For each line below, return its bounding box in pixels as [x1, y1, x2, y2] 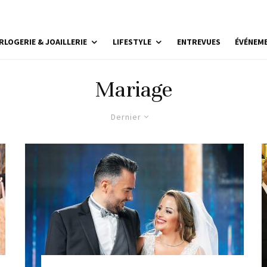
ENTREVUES [176, 36, 221, 47]
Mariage [95, 76, 172, 103]
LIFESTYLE [112, 36, 151, 47]
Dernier [111, 111, 141, 122]
